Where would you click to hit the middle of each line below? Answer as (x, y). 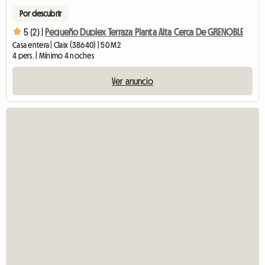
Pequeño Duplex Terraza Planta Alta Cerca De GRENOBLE (144, 32)
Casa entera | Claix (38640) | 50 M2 (67, 45)
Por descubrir (41, 13)
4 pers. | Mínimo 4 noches (53, 55)
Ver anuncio (132, 81)
